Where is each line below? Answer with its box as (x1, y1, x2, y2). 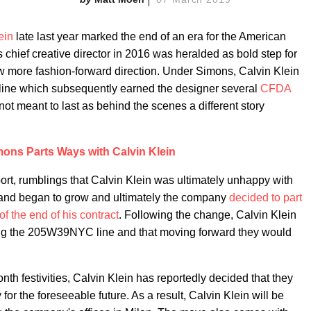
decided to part (229, 192, 302, 203)
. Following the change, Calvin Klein (119, 209, 296, 221)
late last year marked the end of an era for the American (13, 31, 286, 42)
